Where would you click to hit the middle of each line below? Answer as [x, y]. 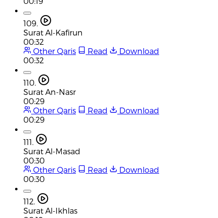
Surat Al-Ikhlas [50, 210]
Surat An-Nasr [50, 91]
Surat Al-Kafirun [53, 32]
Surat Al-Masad [52, 151]
